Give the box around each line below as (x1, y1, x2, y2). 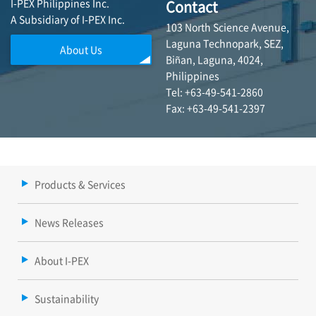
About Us (60, 42, 102, 57)
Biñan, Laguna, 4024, (166, 52, 263, 67)
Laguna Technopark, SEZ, (166, 36, 284, 51)
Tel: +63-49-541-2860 (166, 85, 263, 99)
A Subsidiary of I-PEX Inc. (11, 12, 125, 27)
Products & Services (35, 177, 126, 192)
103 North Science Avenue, (166, 20, 289, 35)
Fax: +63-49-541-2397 (166, 101, 265, 116)
